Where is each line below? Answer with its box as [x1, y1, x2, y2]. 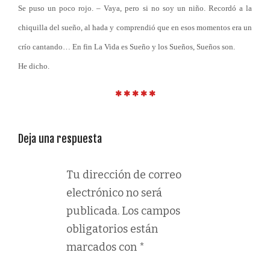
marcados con [66, 240, 139, 254]
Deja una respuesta [18, 131, 102, 145]
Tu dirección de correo [66, 168, 181, 181]
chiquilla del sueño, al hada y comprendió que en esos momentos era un [18, 23, 252, 32]
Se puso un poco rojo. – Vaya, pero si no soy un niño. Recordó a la [18, 4, 252, 13]
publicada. [66, 204, 119, 218]
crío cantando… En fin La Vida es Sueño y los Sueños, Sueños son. [18, 42, 235, 51]
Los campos [122, 204, 180, 218]
